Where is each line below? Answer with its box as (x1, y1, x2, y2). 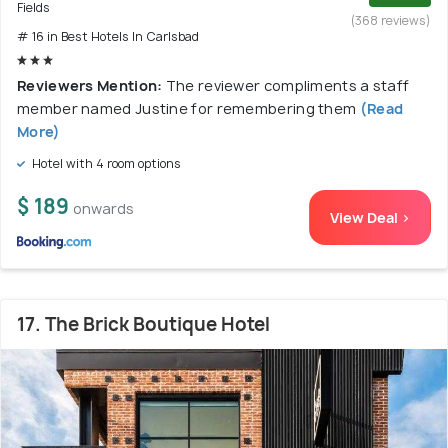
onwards (73, 199, 134, 218)
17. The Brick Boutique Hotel (17, 312, 270, 337)
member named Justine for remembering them (17, 99, 357, 118)
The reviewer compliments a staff (165, 76, 410, 95)
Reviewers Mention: (17, 76, 166, 95)
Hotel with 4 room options (29, 155, 181, 172)
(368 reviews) (351, 12, 431, 30)
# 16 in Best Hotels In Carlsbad (17, 28, 199, 45)
